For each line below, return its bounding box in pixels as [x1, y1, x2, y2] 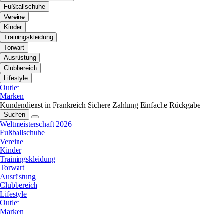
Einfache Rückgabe [140, 101, 200, 109]
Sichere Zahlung [88, 101, 138, 109]
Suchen [4, 111, 25, 119]
